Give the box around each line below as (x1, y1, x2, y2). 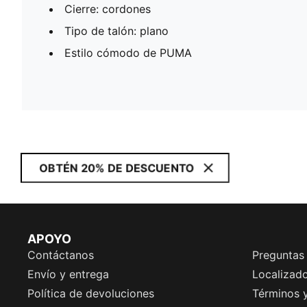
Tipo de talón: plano (64, 23, 169, 38)
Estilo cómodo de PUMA (64, 45, 192, 60)
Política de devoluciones (27, 286, 154, 300)
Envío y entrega (27, 267, 109, 281)
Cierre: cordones (64, 1, 151, 16)
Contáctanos (27, 248, 94, 262)
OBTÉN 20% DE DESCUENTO (39, 161, 195, 175)
